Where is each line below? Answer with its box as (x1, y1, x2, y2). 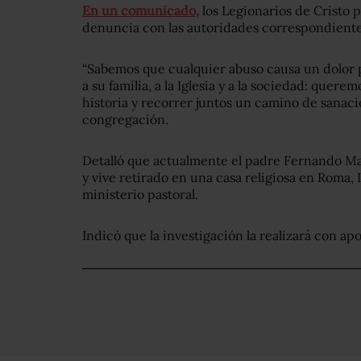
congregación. (82, 111, 168, 128)
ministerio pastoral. (82, 186, 198, 203)
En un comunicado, (82, 2, 199, 19)
